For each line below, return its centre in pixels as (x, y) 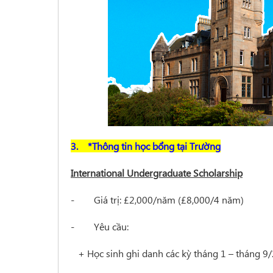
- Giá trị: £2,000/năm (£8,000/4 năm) (157, 200)
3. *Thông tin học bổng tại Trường (146, 146)
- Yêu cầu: (100, 226)
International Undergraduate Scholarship (157, 173)
